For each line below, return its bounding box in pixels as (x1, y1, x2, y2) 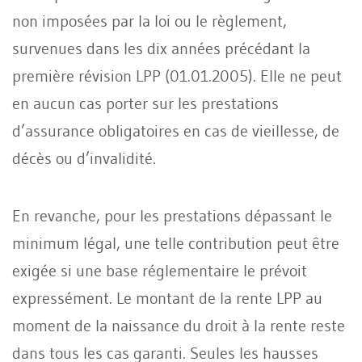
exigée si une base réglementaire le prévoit (12, 260, 307, 280)
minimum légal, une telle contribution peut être (12, 233, 339, 253)
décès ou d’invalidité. (12, 148, 156, 168)
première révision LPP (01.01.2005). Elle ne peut (12, 65, 342, 86)
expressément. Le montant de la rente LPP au (12, 288, 322, 308)
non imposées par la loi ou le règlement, (12, 11, 287, 31)
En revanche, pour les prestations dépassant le (12, 205, 332, 225)
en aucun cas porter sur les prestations (12, 93, 279, 113)
